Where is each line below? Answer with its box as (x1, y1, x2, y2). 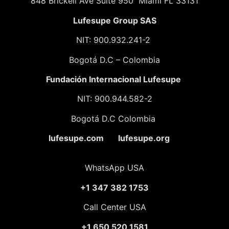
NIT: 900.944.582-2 (77, 94, 152, 104)
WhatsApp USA (85, 163, 144, 173)
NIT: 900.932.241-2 (76, 35, 153, 45)
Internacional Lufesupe (87, 74, 183, 84)
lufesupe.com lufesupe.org (28, 133, 170, 144)
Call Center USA (83, 202, 146, 213)
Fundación (46, 74, 87, 84)
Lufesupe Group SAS (73, 15, 156, 26)
